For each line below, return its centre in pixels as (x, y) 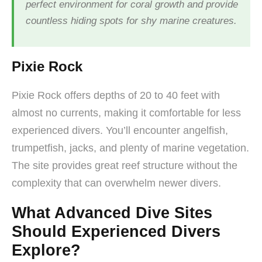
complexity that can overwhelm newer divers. (116, 183)
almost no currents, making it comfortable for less (126, 113)
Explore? (46, 250)
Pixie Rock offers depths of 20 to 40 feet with (116, 95)
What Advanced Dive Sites (112, 213)
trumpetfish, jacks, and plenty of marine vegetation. (130, 148)
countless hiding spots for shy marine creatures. (131, 20)
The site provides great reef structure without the (125, 165)
